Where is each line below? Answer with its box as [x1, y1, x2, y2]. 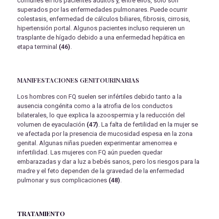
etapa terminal [17, 43, 59, 51]
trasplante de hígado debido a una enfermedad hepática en [17, 34, 185, 42]
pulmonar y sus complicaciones [17, 176, 109, 184]
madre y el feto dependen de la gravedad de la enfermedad [17, 167, 184, 175]
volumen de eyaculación [17, 121, 87, 129]
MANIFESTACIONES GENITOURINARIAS [17, 76, 139, 85]
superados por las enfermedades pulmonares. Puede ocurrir [17, 6, 187, 14]
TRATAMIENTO [17, 209, 65, 218]
